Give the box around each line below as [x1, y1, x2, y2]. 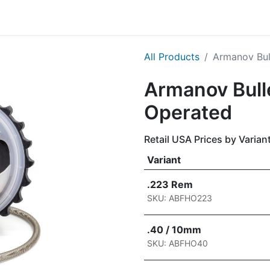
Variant [146, 154, 181, 166]
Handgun [25, 11, 66, 24]
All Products [144, 51, 199, 63]
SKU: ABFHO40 [146, 238, 208, 248]
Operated [144, 101, 232, 124]
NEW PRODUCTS [175, 11, 254, 24]
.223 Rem [146, 178, 193, 190]
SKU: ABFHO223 [146, 193, 212, 203]
